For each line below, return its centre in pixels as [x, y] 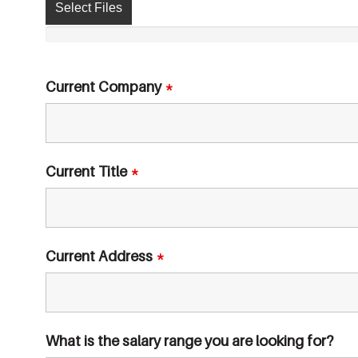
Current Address [101, 256]
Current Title [88, 171]
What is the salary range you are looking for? [189, 341]
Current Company [105, 87]
